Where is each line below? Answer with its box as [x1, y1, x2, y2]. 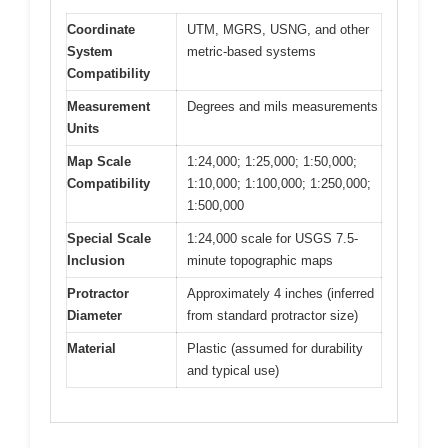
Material [67, 340, 116, 356]
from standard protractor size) [187, 307, 358, 323]
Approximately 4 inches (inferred [187, 285, 374, 301]
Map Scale [67, 153, 131, 169]
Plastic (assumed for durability [187, 340, 363, 356]
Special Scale [67, 230, 151, 246]
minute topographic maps [187, 252, 333, 268]
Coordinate [67, 21, 135, 37]
